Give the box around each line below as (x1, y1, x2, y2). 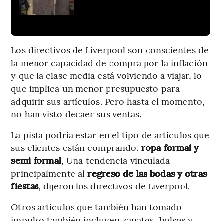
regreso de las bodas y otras (85, 167, 207, 180)
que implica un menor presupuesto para (11, 82, 180, 95)
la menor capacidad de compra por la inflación (11, 56, 208, 69)
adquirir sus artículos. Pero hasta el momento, (11, 95, 205, 108)
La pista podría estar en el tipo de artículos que (11, 128, 210, 141)
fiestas (11, 180, 39, 192)
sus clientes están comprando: (11, 141, 142, 154)
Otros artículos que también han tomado (11, 200, 182, 213)
